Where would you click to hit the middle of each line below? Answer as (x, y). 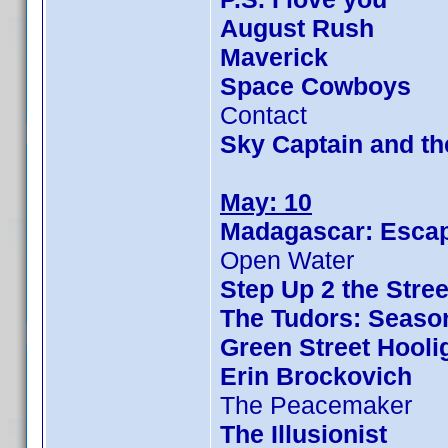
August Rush (297, 28)
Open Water (287, 260)
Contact (263, 115)
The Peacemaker (316, 405)
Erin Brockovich (316, 376)
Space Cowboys (315, 86)
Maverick (274, 57)
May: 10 (266, 202)
